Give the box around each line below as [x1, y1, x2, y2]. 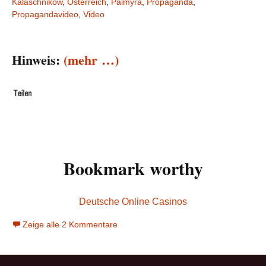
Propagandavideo [12, 9, 78, 19]
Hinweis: [12, 50, 64, 69]
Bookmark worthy [63, 155, 203, 182]
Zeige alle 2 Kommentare [23, 220, 118, 230]
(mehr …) [64, 50, 119, 69]
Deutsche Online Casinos [79, 197, 187, 207]
